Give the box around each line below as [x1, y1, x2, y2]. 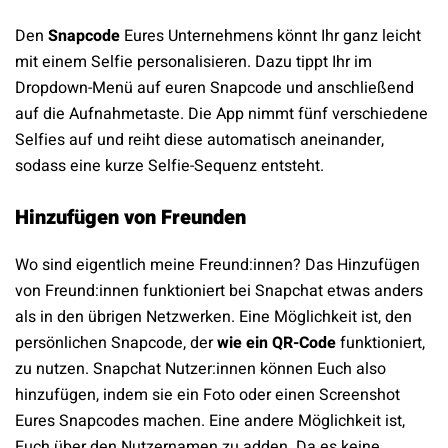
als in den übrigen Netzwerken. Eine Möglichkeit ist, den [15, 305, 412, 330]
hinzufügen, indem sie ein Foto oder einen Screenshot [15, 383, 400, 408]
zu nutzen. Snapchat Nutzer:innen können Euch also [15, 357, 386, 382]
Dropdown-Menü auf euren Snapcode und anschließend [15, 76, 414, 101]
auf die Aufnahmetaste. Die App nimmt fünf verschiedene [15, 102, 428, 127]
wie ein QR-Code [217, 331, 340, 356]
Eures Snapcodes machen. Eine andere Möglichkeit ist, [15, 409, 405, 434]
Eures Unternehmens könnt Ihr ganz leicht [120, 24, 421, 49]
